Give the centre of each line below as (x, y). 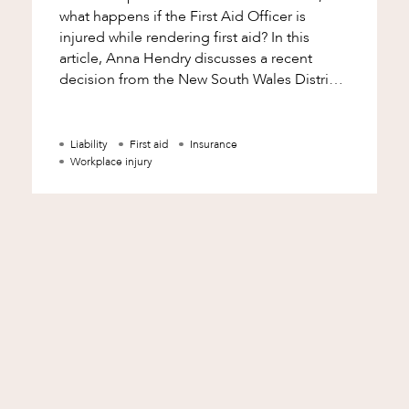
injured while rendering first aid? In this (165, 38)
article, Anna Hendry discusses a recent (185, 59)
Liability (89, 145)
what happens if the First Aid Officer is (182, 17)
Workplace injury (111, 162)
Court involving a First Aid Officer (167, 101)
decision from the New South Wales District (199, 80)
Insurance (213, 145)
